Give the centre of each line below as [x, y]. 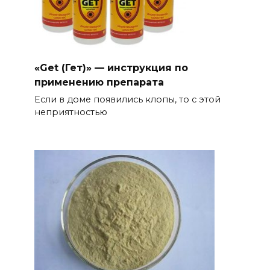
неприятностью [71, 112]
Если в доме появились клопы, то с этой [127, 100]
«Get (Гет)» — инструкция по [111, 68]
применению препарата [99, 83]
